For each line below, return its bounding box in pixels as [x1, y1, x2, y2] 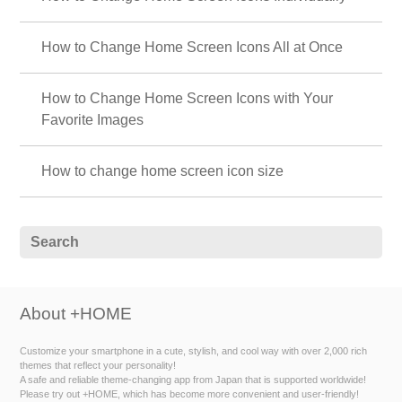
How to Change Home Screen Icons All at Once [41, 39, 344, 55]
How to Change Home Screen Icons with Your [41, 90, 334, 106]
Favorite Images [41, 111, 144, 127]
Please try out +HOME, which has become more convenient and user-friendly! [20, 389, 360, 400]
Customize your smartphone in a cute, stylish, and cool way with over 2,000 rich [20, 345, 368, 357]
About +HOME [20, 304, 133, 324]
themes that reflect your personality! [20, 360, 177, 371]
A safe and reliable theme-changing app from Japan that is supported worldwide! [20, 374, 367, 386]
